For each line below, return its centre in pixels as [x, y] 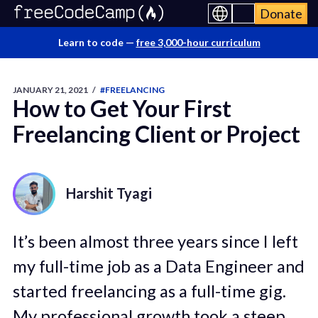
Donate [281, 13]
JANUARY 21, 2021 [50, 90]
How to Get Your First [122, 108]
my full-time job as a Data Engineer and [158, 266]
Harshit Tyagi [109, 193]
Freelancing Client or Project [156, 134]
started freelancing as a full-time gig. [149, 291]
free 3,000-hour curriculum [198, 42]
